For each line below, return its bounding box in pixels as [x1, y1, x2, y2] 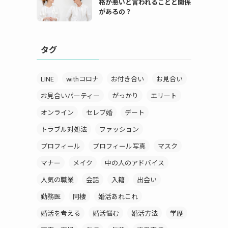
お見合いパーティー [41, 91, 100, 101]
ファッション [99, 124, 139, 134]
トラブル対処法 [41, 124, 87, 134]
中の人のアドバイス [105, 158, 164, 168]
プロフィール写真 [93, 141, 146, 151]
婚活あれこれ [98, 191, 138, 202]
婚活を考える [41, 208, 80, 218]
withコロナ [66, 74, 99, 84]
